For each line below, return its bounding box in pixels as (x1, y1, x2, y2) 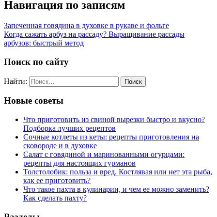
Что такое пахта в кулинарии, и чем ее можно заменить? (23, 185, 209, 193)
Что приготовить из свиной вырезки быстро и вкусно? (23, 115, 205, 124)
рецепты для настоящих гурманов (23, 158, 136, 167)
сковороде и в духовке (23, 141, 97, 150)
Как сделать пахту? (23, 193, 87, 202)
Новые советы (4, 95, 63, 106)
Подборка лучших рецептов (23, 124, 116, 132)
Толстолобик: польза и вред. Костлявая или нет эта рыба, (23, 167, 212, 176)
